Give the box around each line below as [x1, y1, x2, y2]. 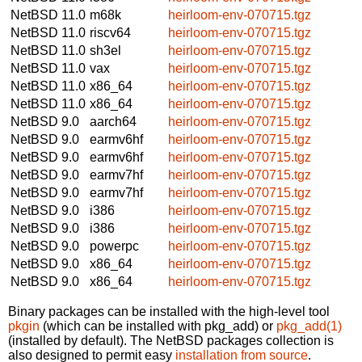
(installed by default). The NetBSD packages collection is [8, 333, 334, 347]
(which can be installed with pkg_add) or [40, 318, 276, 333]
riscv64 [90, 25, 131, 40]
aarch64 [90, 114, 137, 128]
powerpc [90, 238, 139, 253]
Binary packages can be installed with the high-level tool [8, 304, 330, 318]
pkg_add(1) [276, 318, 342, 333]
